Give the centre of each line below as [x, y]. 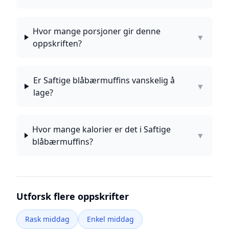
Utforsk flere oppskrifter [73, 196]
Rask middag [47, 219]
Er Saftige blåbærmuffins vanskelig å [104, 80]
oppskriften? [57, 43]
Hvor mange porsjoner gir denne [96, 31]
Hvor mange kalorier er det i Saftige [101, 129]
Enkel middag [110, 219]
